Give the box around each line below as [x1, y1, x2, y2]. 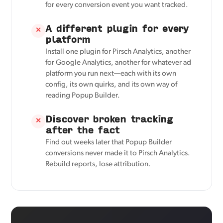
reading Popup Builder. [45, 92, 120, 100]
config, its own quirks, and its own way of [45, 81, 178, 89]
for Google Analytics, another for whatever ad [45, 59, 192, 67]
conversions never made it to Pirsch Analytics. [45, 150, 191, 158]
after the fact [45, 122, 120, 137]
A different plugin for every [45, 21, 188, 36]
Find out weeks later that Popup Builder [45, 139, 172, 147]
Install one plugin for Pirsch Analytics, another [45, 48, 191, 56]
